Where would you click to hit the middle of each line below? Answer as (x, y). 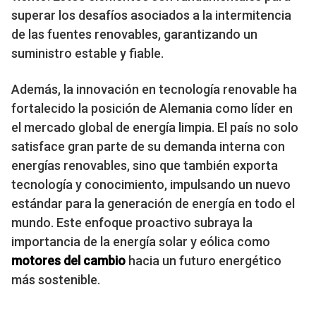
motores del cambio (68, 261)
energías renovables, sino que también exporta (145, 166)
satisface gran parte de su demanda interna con (148, 147)
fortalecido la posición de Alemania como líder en (152, 109)
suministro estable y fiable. (87, 54)
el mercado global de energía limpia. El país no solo (155, 128)
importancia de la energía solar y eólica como (141, 242)
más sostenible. (56, 280)
